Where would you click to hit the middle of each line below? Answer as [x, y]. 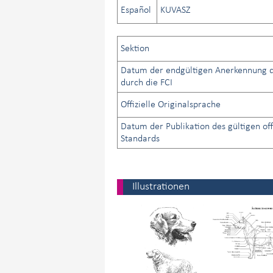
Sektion [135, 49]
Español [136, 11]
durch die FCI [147, 83]
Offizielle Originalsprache [171, 105]
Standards [140, 139]
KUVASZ [175, 11]
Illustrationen [161, 187]
